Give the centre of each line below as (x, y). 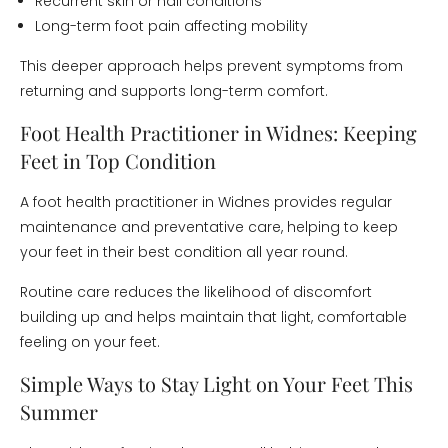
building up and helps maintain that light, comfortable (213, 317)
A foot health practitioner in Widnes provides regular (206, 202)
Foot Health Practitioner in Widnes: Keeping (218, 132)
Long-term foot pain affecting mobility (171, 26)
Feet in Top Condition (118, 160)
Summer (59, 411)
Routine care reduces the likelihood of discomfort (196, 292)
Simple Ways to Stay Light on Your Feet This (216, 383)
